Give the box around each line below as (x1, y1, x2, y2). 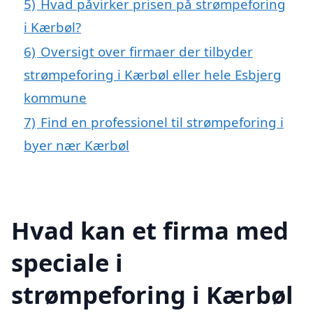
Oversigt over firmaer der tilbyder (41, 43, 253, 61)
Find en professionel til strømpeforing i (41, 113, 284, 131)
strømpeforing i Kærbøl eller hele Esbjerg (24, 66, 282, 84)
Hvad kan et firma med (11, 213, 289, 247)
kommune (24, 89, 87, 107)
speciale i (11, 245, 123, 279)
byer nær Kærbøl (24, 136, 129, 154)
